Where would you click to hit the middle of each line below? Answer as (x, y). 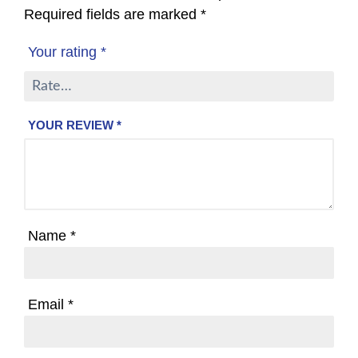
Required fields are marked (112, 15)
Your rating (64, 52)
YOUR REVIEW (72, 125)
